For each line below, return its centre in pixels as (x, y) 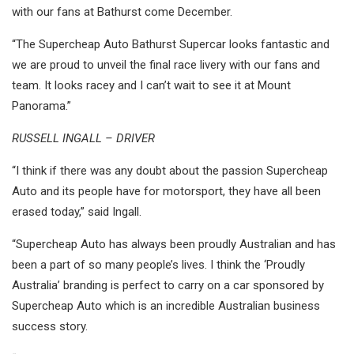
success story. (50, 327)
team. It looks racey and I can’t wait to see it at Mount (151, 86)
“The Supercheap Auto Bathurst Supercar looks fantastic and (171, 45)
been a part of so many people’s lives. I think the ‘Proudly (158, 265)
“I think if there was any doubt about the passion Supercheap (170, 171)
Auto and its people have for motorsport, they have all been (166, 192)
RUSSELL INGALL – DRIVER (83, 139)
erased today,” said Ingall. (77, 212)
